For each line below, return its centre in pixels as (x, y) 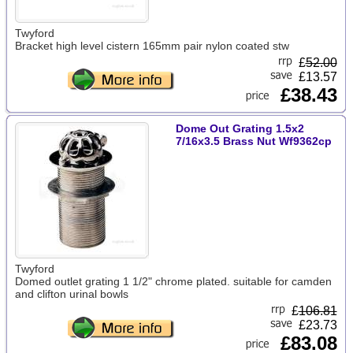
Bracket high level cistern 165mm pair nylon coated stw (152, 46)
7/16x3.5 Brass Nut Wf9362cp (253, 141)
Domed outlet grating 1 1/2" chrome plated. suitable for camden (173, 281)
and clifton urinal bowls (71, 294)
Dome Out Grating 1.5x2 (240, 128)
